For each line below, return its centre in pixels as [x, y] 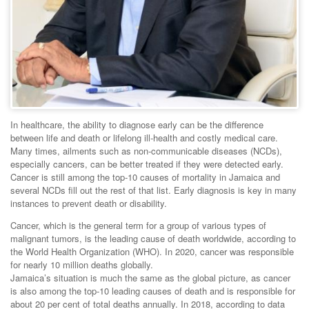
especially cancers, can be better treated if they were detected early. [147, 164]
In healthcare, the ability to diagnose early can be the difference [137, 125]
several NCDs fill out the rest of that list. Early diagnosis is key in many [153, 190]
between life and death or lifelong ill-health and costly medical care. [144, 138]
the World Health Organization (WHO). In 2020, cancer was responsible [152, 252]
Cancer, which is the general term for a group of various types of [138, 226]
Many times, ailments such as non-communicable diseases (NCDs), [146, 151]
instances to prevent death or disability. [89, 203]
